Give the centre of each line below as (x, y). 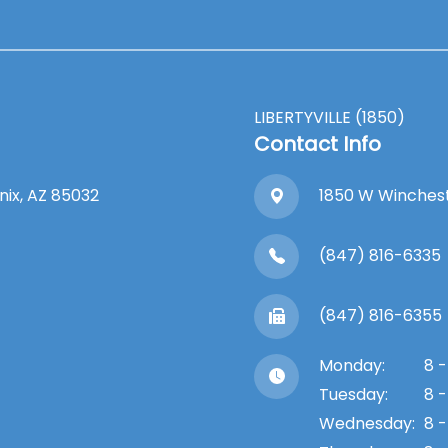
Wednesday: (367, 423)
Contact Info (317, 143)
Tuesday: (353, 394)
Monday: (352, 365)
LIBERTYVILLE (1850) (329, 117)
